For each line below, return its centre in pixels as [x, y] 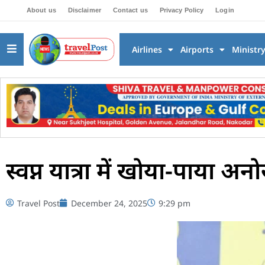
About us [41, 10]
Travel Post [38, 203]
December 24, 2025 [109, 203]
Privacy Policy [182, 10]
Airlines [147, 49]
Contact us [130, 10]
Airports [197, 49]
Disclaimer [84, 10]
